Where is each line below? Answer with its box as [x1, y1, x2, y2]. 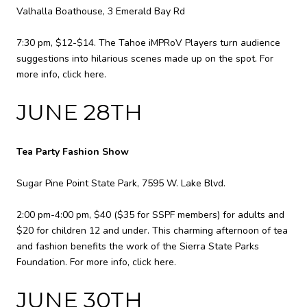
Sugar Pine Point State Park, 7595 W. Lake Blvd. [16, 177, 225, 191]
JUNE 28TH [16, 98, 143, 125]
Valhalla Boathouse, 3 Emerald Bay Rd [16, 4, 185, 18]
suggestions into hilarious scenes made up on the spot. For [16, 51, 273, 65]
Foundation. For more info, [16, 256, 132, 269]
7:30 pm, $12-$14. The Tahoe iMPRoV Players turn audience [16, 36, 280, 49]
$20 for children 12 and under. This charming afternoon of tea [16, 224, 288, 238]
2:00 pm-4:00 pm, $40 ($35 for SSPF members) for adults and [16, 208, 284, 222]
